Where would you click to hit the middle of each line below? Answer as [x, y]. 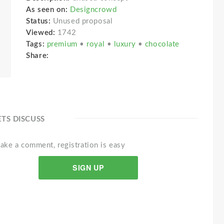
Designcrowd [93, 10]
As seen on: [47, 10]
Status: [39, 21]
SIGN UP [88, 168]
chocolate [162, 44]
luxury [126, 44]
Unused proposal [83, 21]
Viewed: [41, 33]
